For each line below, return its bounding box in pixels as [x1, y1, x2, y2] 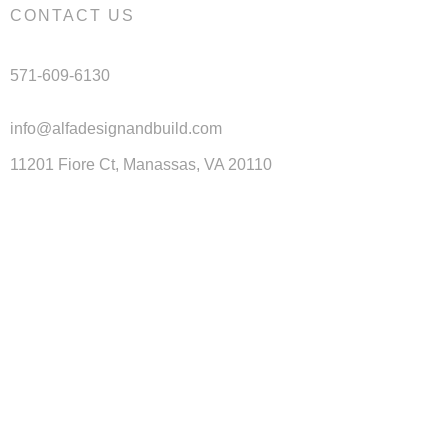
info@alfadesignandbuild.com [10, 120, 222, 137]
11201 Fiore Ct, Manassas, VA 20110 [10, 156, 272, 173]
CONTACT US [10, 6, 135, 24]
